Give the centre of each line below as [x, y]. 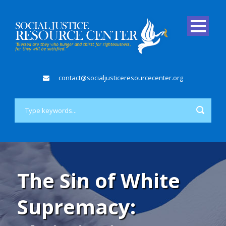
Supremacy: [76, 206]
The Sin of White [99, 180]
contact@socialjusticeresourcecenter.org [121, 77]
